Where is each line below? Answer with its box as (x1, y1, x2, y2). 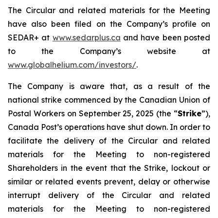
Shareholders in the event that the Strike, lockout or (8, 163, 210, 173)
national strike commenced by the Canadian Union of (8, 95, 210, 105)
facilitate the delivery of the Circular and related (8, 136, 210, 145)
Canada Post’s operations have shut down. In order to (8, 122, 210, 132)
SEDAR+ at (8, 33, 53, 42)
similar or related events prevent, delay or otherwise (8, 177, 210, 186)
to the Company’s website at (8, 46, 210, 56)
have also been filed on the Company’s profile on (8, 19, 210, 29)
